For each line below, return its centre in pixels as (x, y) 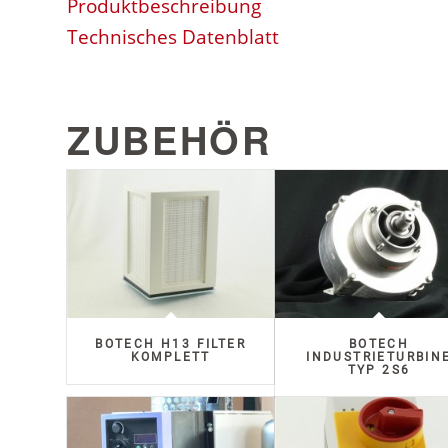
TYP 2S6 (379, 369)
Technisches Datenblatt (173, 37)
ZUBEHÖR (169, 140)
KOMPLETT (170, 356)
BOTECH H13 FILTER (171, 343)
